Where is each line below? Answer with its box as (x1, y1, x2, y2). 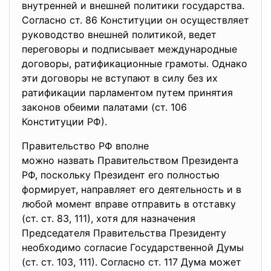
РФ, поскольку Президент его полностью (22, 169, 220, 181)
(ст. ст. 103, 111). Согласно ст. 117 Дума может (22, 256, 241, 268)
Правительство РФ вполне (22, 140, 149, 152)
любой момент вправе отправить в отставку (22, 198, 236, 210)
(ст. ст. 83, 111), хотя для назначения (22, 212, 195, 224)
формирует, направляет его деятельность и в (22, 183, 241, 195)
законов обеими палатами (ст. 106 (22, 101, 187, 113)
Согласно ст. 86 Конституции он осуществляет (22, 14, 249, 26)
